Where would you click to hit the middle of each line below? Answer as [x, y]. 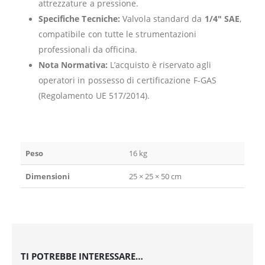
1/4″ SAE [222, 19]
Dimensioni [48, 177]
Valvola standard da [162, 19]
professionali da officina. [88, 50]
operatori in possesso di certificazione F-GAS [127, 80]
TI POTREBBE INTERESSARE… [82, 256]
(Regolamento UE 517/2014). [94, 96]
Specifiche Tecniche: [79, 19]
